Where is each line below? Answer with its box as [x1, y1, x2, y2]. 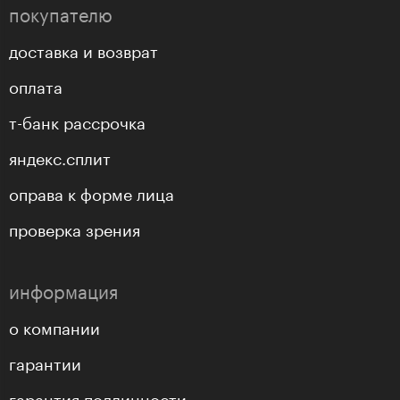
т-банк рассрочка [9, 108, 146, 134]
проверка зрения [9, 215, 140, 241]
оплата [9, 72, 62, 98]
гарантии [9, 349, 81, 375]
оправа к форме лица [9, 179, 174, 205]
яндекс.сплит [9, 144, 111, 170]
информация [9, 275, 118, 304]
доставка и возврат [9, 37, 158, 62]
